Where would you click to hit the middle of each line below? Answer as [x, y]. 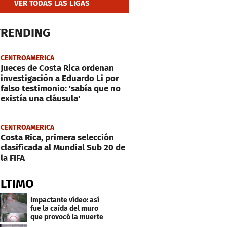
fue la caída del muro [65, 208]
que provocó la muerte [67, 217]
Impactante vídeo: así [65, 200]
